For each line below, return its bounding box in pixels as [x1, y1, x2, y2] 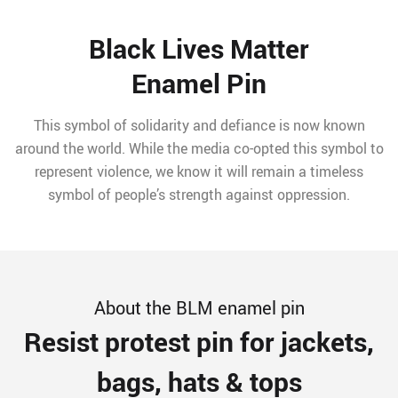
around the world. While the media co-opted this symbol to [14, 139, 384, 159]
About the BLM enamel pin [93, 296, 305, 321]
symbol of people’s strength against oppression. [48, 185, 350, 205]
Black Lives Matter [89, 30, 309, 68]
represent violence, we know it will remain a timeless [35, 162, 363, 182]
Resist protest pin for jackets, [24, 323, 374, 361]
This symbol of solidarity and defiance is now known [33, 115, 365, 136]
